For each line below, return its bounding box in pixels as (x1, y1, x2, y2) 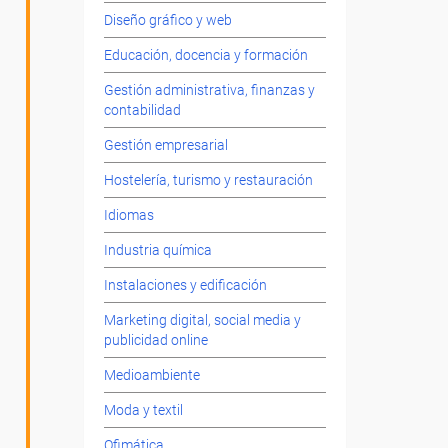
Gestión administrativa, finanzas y (103, 82, 315, 99)
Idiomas (103, 207, 154, 224)
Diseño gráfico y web (103, 12, 232, 29)
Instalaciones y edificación (103, 277, 267, 294)
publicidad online (103, 332, 208, 349)
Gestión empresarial (103, 137, 228, 154)
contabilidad (103, 102, 181, 119)
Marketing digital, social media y (103, 312, 301, 329)
